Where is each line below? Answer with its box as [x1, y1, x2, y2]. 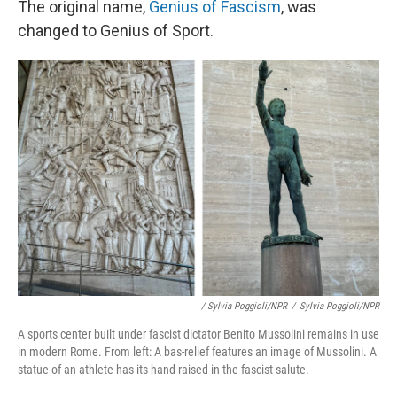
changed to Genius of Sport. [18, 21, 214, 41]
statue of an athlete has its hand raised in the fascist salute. [18, 362, 309, 378]
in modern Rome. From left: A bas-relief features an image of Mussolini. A [18, 345, 377, 360]
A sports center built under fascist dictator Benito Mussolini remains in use [18, 327, 379, 342]
